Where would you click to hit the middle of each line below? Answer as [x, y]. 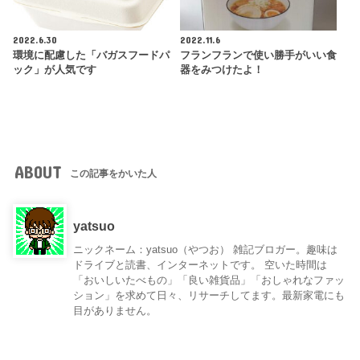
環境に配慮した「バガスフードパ [92, 56]
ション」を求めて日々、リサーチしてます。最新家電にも [209, 296]
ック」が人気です [55, 70]
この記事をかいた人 [114, 174]
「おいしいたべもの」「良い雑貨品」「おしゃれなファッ [209, 280]
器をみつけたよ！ [221, 70]
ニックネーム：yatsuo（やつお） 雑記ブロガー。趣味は [206, 250]
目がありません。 [115, 311]
